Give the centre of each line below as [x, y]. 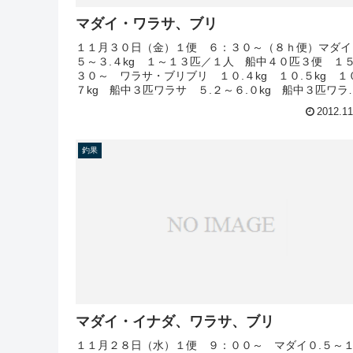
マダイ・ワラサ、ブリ [147, 24]
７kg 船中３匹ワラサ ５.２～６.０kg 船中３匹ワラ [212, 90]
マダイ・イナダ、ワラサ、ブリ [175, 321]
